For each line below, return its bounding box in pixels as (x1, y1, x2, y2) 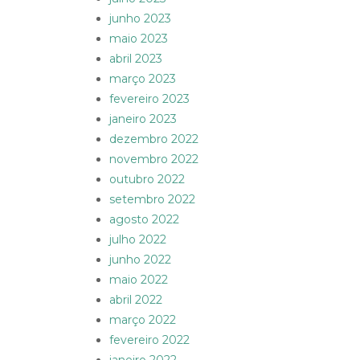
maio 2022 (109, 272, 168, 288)
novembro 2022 (109, 152, 198, 167)
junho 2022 (109, 252, 171, 268)
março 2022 (109, 313, 176, 328)
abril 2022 (109, 292, 162, 308)
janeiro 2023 (109, 112, 177, 127)
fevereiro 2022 (109, 333, 190, 348)
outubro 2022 (109, 172, 185, 187)
